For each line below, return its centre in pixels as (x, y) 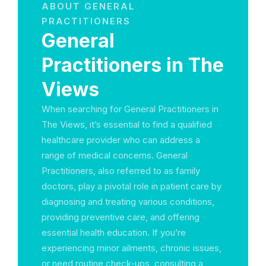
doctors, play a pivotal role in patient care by (132, 186)
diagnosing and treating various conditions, (128, 202)
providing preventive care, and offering (121, 217)
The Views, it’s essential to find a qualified (127, 124)
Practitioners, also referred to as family (121, 171)
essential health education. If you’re (114, 232)
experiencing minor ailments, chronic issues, (132, 248)
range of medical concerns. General (115, 155)
